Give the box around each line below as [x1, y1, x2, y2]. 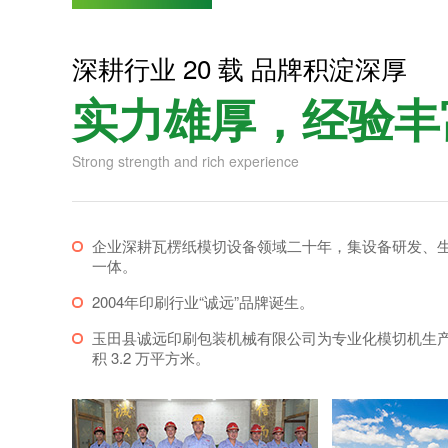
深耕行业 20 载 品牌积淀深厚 [72, 48, 407, 86]
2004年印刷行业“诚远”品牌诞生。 [92, 290, 314, 312]
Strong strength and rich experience [72, 150, 299, 171]
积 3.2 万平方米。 [92, 346, 210, 368]
